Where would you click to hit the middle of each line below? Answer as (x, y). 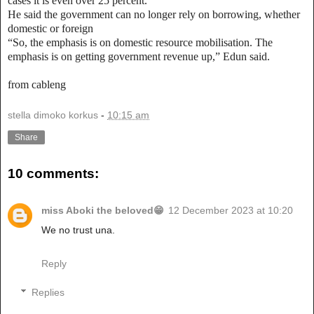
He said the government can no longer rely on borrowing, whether (154, 14)
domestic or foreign (50, 28)
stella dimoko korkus (53, 115)
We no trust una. (78, 230)
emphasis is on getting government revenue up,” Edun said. (139, 56)
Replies (48, 293)
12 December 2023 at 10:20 (231, 210)
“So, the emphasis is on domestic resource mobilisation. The (140, 42)
